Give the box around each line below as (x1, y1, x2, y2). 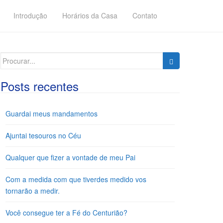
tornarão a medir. (5, 186, 60, 196)
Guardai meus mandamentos (5, 109, 98, 118)
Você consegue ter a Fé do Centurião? (5, 208, 127, 218)
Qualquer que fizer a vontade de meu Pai (5, 152, 135, 162)
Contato (132, 10, 157, 20)
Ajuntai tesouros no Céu (5, 130, 81, 140)
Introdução (13, 10, 47, 20)
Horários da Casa (62, 10, 117, 20)
